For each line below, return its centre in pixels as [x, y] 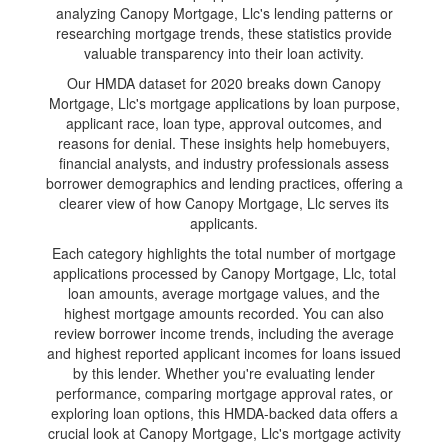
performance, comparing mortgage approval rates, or [224, 393]
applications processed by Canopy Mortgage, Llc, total [224, 273]
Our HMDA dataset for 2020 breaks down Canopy [224, 83]
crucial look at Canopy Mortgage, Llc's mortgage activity [224, 433]
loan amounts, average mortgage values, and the [224, 293]
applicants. [224, 223]
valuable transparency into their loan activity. [224, 53]
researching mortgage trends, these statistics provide [224, 33]
